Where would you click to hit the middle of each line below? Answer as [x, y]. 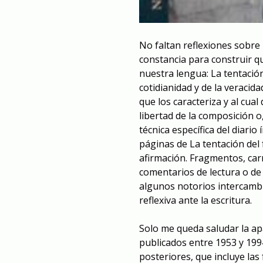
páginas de [164, 144]
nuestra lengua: [175, 73]
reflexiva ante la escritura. [195, 200]
